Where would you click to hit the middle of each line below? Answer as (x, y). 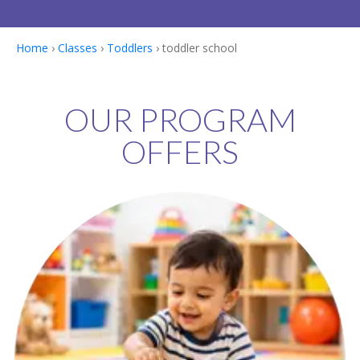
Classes (78, 47)
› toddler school (195, 47)
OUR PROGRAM (180, 120)
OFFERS (180, 152)
